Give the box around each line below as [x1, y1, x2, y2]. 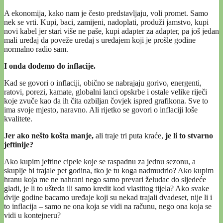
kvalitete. [4, 114, 32, 123]
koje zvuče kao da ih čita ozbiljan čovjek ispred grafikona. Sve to [4, 97, 208, 106]
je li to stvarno [163, 131, 213, 140]
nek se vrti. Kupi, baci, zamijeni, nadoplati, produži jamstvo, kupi [4, 18, 209, 27]
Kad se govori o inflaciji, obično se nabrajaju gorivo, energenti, [4, 79, 202, 88]
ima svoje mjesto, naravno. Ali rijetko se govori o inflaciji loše [4, 106, 198, 114]
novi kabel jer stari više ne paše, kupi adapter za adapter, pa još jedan [4, 27, 219, 36]
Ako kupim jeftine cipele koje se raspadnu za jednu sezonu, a [4, 157, 196, 166]
